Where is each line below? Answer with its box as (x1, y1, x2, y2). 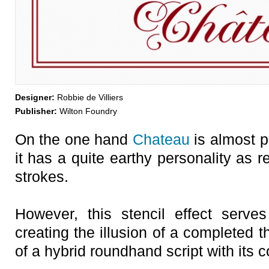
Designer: (14, 92, 55, 102)
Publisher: (14, 106, 57, 116)
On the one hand (14, 131, 133, 148)
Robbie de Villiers (54, 92, 123, 102)
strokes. (14, 168, 68, 185)
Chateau (132, 131, 190, 148)
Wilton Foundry (56, 106, 117, 116)
